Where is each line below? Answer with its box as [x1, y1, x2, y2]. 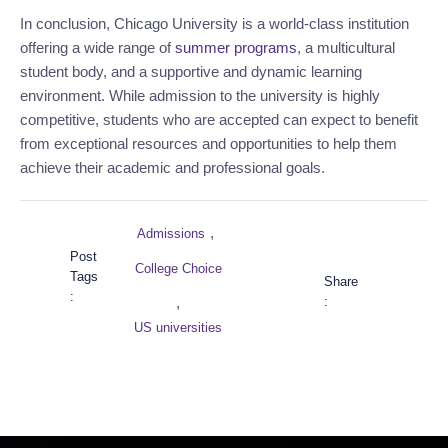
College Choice [134, 261, 222, 277]
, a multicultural [297, 39, 395, 57]
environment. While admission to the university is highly [20, 87, 380, 105]
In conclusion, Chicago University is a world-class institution [20, 15, 409, 33]
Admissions [137, 226, 205, 242]
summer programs [175, 39, 297, 57]
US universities [134, 320, 222, 336]
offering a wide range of [20, 39, 175, 57]
